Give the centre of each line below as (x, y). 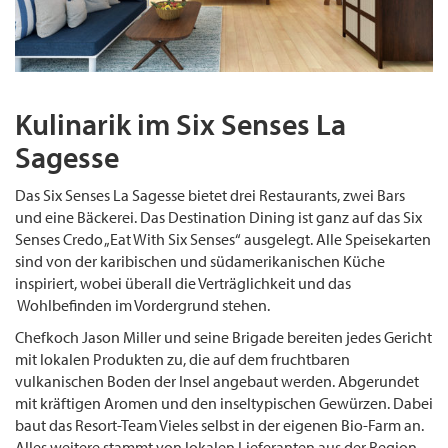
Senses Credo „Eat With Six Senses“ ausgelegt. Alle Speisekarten (223, 238)
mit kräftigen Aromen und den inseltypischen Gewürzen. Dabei (224, 402)
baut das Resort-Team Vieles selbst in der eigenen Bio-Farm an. (219, 424)
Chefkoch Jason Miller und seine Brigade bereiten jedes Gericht (223, 336)
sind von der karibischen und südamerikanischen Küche (200, 260)
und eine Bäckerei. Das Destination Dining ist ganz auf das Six (218, 216)
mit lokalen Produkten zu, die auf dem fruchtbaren (182, 358)
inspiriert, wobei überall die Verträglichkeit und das (183, 282)
